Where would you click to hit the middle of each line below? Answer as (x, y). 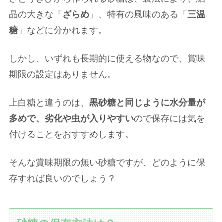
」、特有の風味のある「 (138, 14)
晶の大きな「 (36, 14)
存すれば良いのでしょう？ (62, 179)
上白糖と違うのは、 (49, 103)
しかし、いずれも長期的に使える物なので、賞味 (107, 59)
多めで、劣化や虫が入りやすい (71, 119)
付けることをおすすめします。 (71, 135)
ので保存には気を (169, 119)
